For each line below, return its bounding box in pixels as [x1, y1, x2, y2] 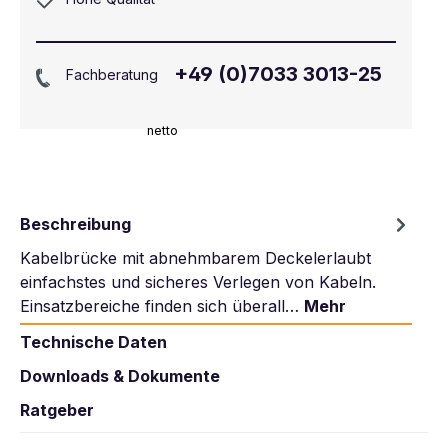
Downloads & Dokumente [20, 366, 220, 387]
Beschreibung [20, 214, 131, 235]
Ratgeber [20, 400, 94, 421]
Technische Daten [20, 332, 167, 353]
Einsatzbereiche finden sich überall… [20, 296, 304, 317]
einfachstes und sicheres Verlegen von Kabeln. [20, 272, 376, 293]
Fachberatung [66, 65, 158, 83]
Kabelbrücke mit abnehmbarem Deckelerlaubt [20, 248, 371, 269]
